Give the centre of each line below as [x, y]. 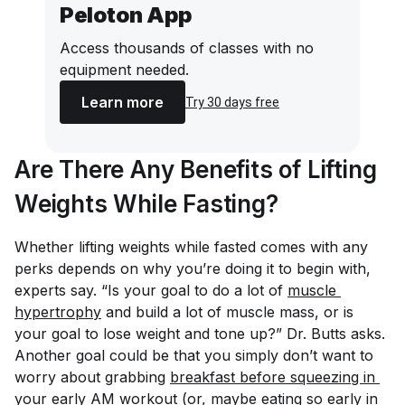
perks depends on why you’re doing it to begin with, [193, 268]
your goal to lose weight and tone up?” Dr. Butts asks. [200, 334]
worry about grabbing [92, 377]
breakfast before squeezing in [275, 377]
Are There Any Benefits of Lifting [196, 170]
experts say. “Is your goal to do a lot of [151, 290]
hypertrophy [58, 312]
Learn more [122, 102]
